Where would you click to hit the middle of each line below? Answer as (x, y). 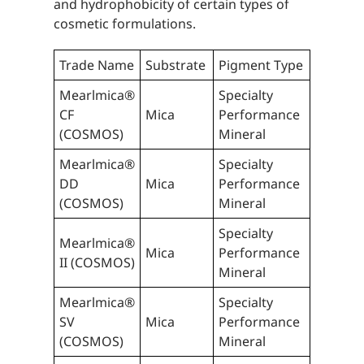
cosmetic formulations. (124, 24)
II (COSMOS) (97, 263)
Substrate (175, 65)
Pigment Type (260, 65)
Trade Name (96, 65)
